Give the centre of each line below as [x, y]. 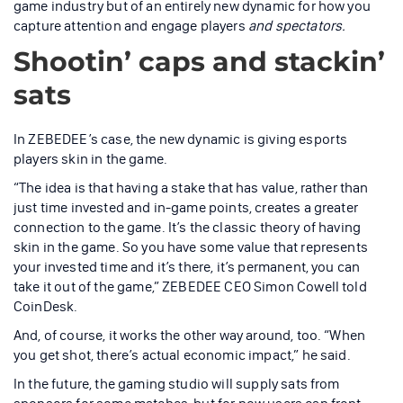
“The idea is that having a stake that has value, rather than [191, 188]
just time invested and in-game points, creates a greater [186, 208]
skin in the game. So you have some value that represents [191, 247]
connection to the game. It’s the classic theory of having [188, 228]
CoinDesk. [46, 307]
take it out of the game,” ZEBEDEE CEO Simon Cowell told [190, 287]
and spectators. [297, 26]
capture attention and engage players [131, 26]
